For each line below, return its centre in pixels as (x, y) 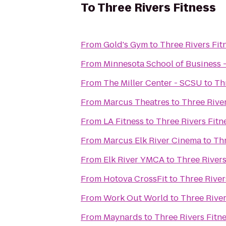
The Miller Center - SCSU (153, 83)
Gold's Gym (126, 45)
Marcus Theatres (136, 102)
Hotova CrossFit (135, 179)
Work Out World (136, 198)
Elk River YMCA (134, 160)
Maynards (123, 217)
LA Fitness (124, 121)
